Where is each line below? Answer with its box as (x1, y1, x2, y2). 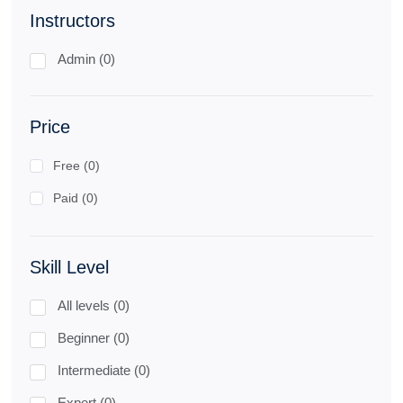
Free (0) (53, 158, 100, 173)
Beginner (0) (58, 330, 130, 345)
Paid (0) (53, 191, 98, 205)
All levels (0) (58, 298, 130, 313)
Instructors (30, 11, 115, 31)
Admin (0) (58, 51, 115, 67)
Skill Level (30, 257, 109, 277)
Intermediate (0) (58, 363, 150, 378)
